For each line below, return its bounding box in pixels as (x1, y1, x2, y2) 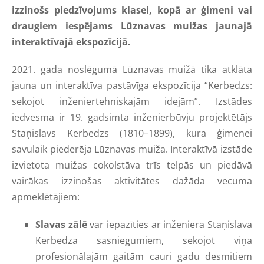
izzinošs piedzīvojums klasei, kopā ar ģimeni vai (12, 4, 252, 17)
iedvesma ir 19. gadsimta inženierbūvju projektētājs (12, 111, 252, 124)
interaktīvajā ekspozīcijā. (12, 35, 131, 49)
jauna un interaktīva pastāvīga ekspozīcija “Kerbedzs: (12, 79, 252, 93)
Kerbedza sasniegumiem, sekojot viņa (35, 234, 252, 247)
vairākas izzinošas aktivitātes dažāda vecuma (12, 174, 252, 188)
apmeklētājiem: (12, 190, 80, 204)
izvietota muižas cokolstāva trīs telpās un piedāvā (12, 159, 252, 172)
